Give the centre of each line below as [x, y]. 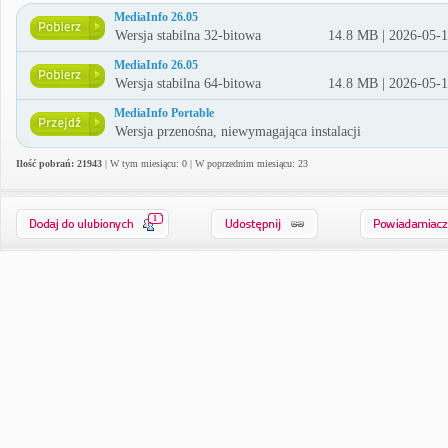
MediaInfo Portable [164, 113]
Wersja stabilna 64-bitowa [188, 83]
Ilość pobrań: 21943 [59, 163]
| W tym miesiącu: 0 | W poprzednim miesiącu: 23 [205, 163]
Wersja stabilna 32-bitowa [188, 35]
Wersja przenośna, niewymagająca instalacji [238, 131]
